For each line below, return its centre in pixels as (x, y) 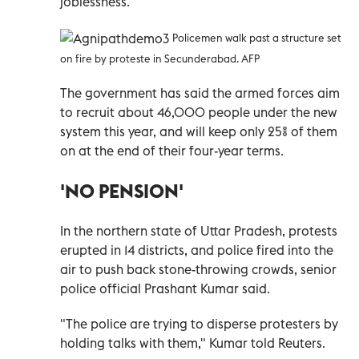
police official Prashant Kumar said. (165, 289)
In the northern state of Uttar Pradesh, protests (199, 231)
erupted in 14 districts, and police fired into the (197, 250)
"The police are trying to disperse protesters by (199, 324)
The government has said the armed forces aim (200, 93)
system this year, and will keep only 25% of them (199, 132)
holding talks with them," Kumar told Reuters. (193, 343)
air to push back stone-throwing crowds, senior (198, 270)
